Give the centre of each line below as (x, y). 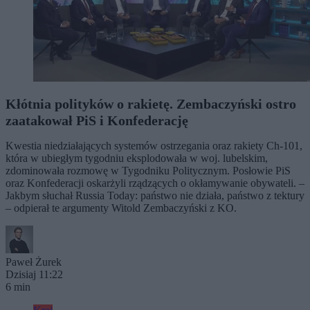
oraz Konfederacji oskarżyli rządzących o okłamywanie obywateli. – (155, 183)
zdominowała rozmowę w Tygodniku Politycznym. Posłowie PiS (148, 171)
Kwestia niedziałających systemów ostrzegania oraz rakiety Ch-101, (154, 146)
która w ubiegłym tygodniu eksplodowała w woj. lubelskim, (137, 158)
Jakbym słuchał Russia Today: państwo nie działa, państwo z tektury (155, 196)
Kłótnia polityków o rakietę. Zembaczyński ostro (151, 104)
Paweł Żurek (34, 262)
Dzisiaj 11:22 (34, 275)
